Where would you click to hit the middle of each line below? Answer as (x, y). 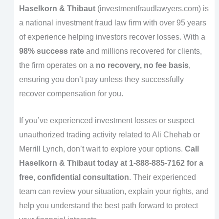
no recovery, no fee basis (142, 66)
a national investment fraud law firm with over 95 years (112, 23)
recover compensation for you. (71, 94)
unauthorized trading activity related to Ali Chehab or (109, 134)
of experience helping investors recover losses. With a (112, 37)
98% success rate (51, 51)
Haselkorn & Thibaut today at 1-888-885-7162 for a (111, 163)
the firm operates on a (57, 66)
